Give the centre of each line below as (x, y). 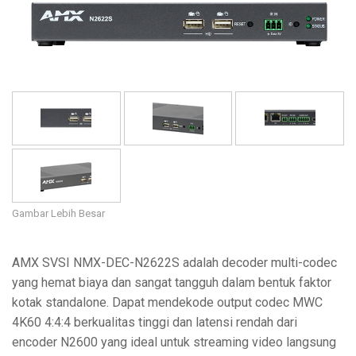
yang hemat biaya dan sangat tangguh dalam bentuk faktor (172, 283)
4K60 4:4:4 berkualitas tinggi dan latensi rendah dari (155, 323)
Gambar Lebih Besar (58, 214)
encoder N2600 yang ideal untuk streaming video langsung (174, 342)
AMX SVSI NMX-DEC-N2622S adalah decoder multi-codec (174, 263)
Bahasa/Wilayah (58, 16)
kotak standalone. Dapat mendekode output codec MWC (167, 303)
